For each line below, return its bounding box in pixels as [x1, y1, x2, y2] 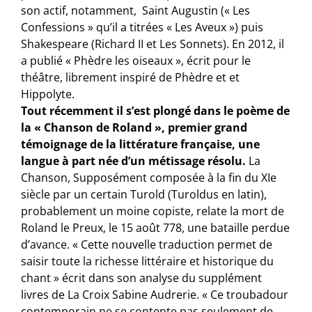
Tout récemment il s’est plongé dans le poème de [21, 102, 290, 118]
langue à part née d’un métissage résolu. [21, 153, 247, 169]
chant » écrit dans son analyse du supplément [21, 270, 263, 286]
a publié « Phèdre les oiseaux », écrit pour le [21, 52, 251, 68]
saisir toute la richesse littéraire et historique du [21, 253, 274, 269]
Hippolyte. [21, 86, 75, 102]
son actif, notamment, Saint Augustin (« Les [21, 2, 251, 18]
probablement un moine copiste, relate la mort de [21, 203, 285, 219]
